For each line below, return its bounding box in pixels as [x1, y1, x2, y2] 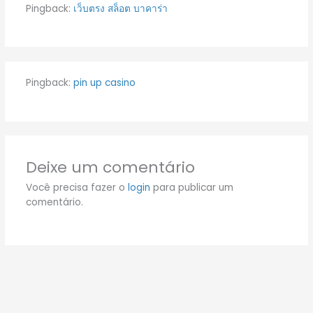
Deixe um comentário [25, 156, 195, 178]
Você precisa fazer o [25, 180, 128, 194]
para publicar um [150, 180, 233, 194]
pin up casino [73, 76, 136, 90]
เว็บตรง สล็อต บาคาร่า [73, 1, 168, 15]
